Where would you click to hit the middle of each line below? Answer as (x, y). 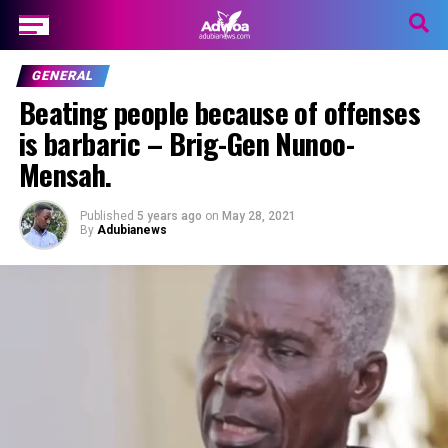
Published (106, 216)
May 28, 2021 (258, 216)
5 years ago (169, 216)
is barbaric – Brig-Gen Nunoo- (186, 143)
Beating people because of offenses (219, 112)
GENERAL (62, 75)
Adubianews (131, 230)
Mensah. (65, 174)
